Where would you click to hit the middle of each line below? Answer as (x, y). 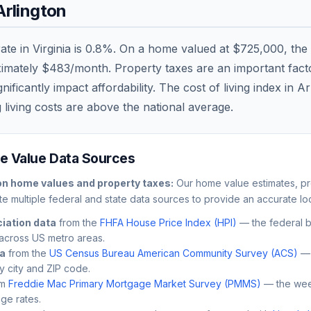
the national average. (176, 107)
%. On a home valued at (167, 48)
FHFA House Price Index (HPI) (168, 222)
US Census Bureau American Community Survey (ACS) (174, 253)
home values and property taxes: (91, 183)
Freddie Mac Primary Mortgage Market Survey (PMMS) (135, 283)
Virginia (52, 48)
